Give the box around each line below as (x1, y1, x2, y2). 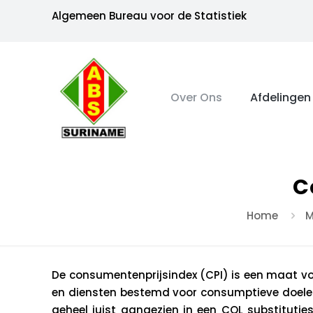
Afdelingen (250, 89, 311, 105)
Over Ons (170, 89, 222, 105)
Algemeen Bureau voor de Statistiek (52, 8, 247, 23)
